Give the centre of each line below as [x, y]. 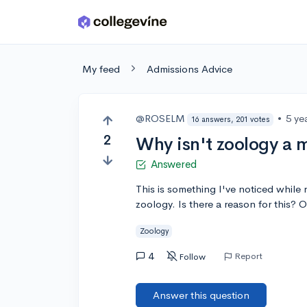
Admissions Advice [189, 69]
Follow [193, 256]
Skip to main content [63, 25]
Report [249, 256]
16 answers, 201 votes [230, 119]
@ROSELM [161, 118]
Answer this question [201, 295]
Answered [173, 164]
